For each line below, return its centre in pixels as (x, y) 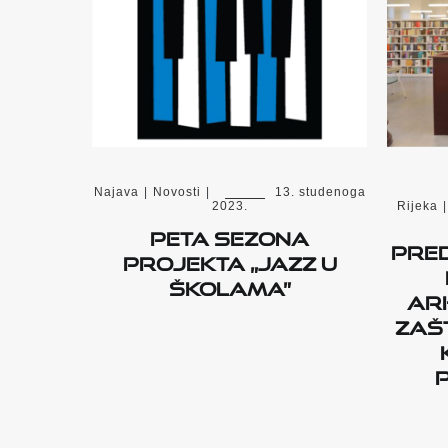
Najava (116, 192)
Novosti (176, 192)
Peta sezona (229, 235)
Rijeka (417, 206)
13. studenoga (320, 192)
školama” (229, 285)
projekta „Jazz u (229, 260)
